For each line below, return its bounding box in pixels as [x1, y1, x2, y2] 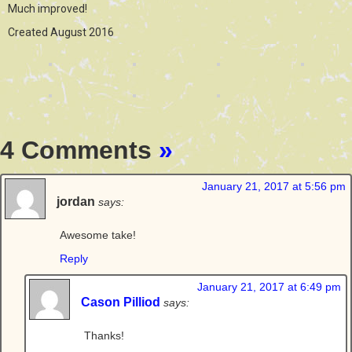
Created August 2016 [8, 26, 114, 38]
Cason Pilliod [81, 295, 160, 309]
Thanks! [84, 329, 124, 342]
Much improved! [8, 2, 87, 15]
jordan [57, 194, 95, 208]
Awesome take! [60, 229, 136, 241]
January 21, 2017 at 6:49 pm [197, 280, 341, 293]
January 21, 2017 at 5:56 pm [202, 180, 346, 192]
